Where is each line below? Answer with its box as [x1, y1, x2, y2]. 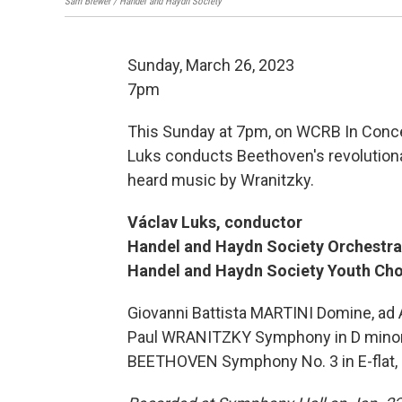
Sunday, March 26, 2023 [127, 56, 294, 75]
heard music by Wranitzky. [127, 170, 314, 190]
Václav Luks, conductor [127, 213, 302, 232]
